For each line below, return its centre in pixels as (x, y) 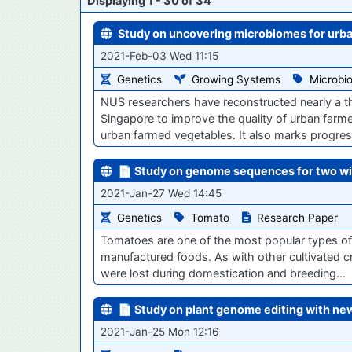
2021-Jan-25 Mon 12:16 (159, 332)
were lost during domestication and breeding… (223, 273)
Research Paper (297, 218)
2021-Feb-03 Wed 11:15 (159, 55)
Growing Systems (236, 80)
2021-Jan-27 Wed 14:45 (161, 194)
